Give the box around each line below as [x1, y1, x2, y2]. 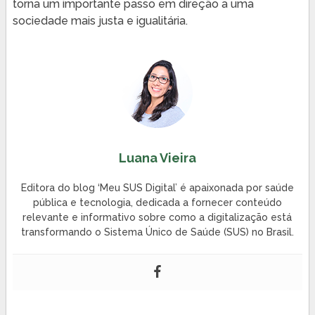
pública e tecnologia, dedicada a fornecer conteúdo [32, 196, 282, 208]
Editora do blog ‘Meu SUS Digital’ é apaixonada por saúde [20, 181, 294, 193]
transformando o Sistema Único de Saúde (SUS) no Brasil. [20, 226, 294, 238]
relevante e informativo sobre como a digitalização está [22, 211, 292, 223]
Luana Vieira [118, 150, 196, 165]
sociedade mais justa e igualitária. [12, 13, 188, 27]
